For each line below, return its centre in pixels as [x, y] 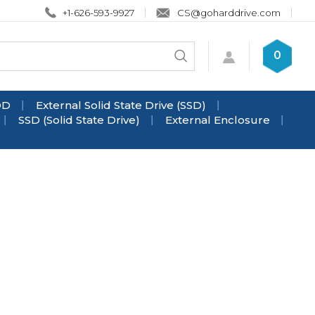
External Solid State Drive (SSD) [121, 105]
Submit [193, 62]
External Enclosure [218, 120]
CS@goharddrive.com [229, 12]
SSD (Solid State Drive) [79, 120]
